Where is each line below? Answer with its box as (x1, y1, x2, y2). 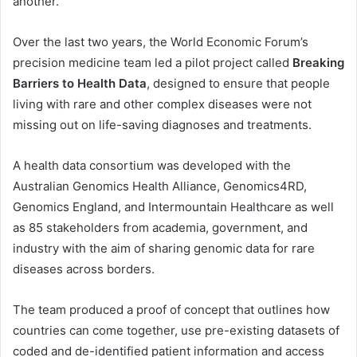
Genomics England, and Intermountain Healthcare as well (13, 199, 334, 215)
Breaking (292, 55, 344, 71)
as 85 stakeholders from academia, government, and (13, 220, 308, 236)
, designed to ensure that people (147, 76, 330, 92)
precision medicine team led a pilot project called (13, 55, 292, 71)
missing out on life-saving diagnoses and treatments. (13, 117, 312, 133)
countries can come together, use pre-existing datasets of (13, 323, 339, 339)
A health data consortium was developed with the (13, 158, 291, 174)
